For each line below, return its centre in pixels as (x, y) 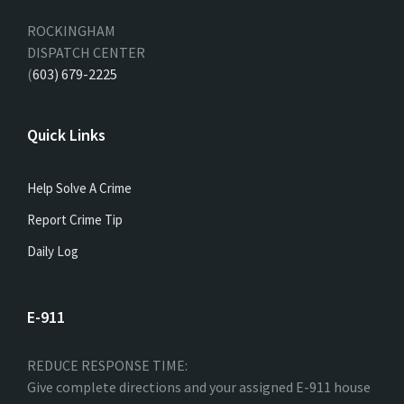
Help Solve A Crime (79, 188)
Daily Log (53, 251)
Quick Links (66, 134)
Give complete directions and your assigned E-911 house (199, 386)
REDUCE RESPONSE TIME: (107, 365)
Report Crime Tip (75, 219)
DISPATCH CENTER (86, 52)
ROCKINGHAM (71, 30)
